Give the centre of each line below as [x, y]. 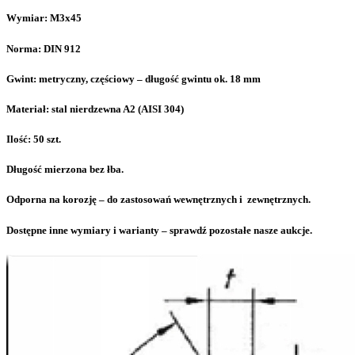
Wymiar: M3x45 [44, 18]
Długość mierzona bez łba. [65, 170]
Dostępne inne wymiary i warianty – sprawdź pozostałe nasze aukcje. [159, 230]
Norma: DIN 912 [44, 48]
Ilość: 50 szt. [34, 139]
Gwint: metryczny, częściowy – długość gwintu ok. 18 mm [134, 78]
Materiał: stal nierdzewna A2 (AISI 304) [95, 109]
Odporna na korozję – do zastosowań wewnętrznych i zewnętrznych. [158, 200]
